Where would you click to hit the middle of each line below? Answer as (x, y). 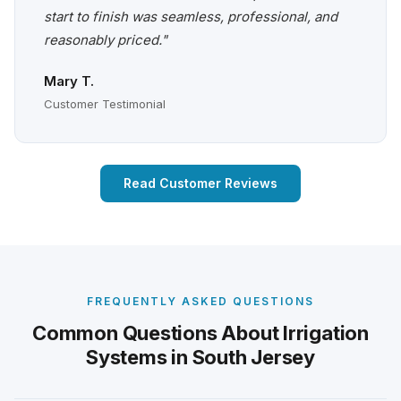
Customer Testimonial (105, 104)
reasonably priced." (106, 40)
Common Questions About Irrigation (200, 333)
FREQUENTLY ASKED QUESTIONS (200, 302)
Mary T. (69, 81)
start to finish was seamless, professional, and (191, 17)
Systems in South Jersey (200, 358)
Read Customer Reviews (200, 183)
